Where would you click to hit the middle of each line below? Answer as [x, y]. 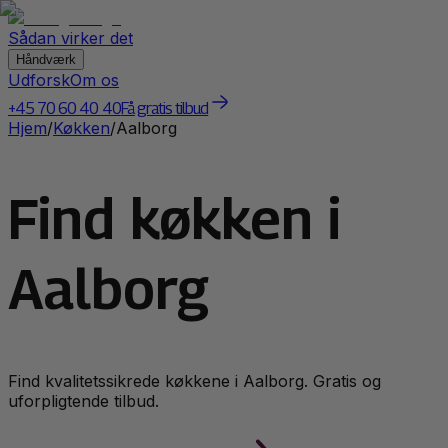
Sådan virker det [70, 38]
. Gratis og [342, 380]
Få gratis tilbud [164, 108]
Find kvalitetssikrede [86, 380]
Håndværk [46, 59]
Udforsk [39, 80]
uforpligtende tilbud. [83, 400]
